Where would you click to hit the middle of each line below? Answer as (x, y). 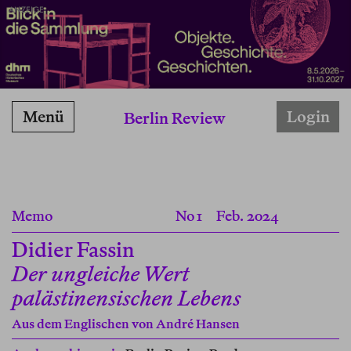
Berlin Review (175, 119)
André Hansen (198, 324)
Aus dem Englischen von (84, 324)
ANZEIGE (26, 10)
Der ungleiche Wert (100, 274)
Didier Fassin (73, 250)
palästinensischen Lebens (126, 299)
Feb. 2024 (248, 216)
